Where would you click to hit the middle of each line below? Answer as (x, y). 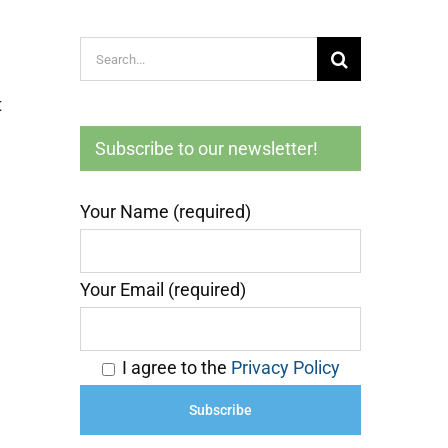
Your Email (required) (163, 289)
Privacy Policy (286, 367)
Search (107, 52)
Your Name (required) (166, 211)
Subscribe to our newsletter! (207, 148)
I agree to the (177, 367)
